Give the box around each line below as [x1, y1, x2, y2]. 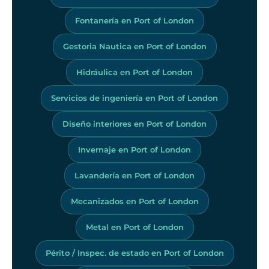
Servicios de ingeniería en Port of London [51, 92, 218, 103]
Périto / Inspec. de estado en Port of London [45, 247, 224, 258]
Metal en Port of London [85, 222, 184, 232]
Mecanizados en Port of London [70, 196, 199, 206]
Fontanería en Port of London [75, 15, 194, 25]
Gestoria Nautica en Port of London [62, 41, 207, 51]
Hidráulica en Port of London [76, 67, 193, 77]
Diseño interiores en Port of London [62, 118, 207, 128]
